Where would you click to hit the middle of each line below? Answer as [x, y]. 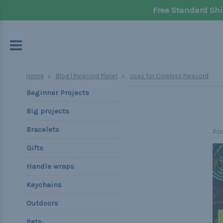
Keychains [44, 185]
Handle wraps [50, 166]
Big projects [48, 111]
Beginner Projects [57, 93]
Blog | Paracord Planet [87, 76]
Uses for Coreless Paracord [169, 76]
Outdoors [42, 203]
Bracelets [43, 129]
